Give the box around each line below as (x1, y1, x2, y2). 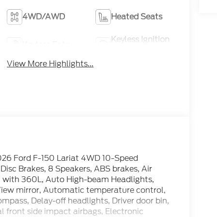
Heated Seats (110, 11, 162, 23)
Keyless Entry (22, 39, 73, 51)
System (110, 45, 139, 56)
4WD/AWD (22, 11, 65, 23)
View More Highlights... (7, 58, 94, 70)
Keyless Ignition (110, 34, 170, 46)
